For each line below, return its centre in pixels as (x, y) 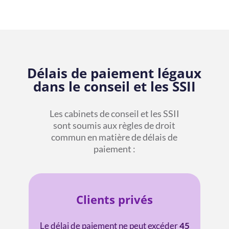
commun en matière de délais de (114, 137)
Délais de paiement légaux (114, 73)
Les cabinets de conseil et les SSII (114, 113)
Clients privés (114, 199)
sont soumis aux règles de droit (114, 125)
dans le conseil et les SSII (114, 86)
